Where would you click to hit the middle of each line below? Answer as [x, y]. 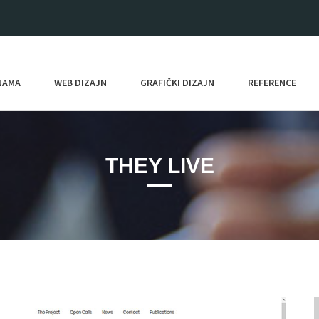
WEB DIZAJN [80, 83]
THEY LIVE [159, 166]
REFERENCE [272, 83]
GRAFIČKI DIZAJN [177, 83]
